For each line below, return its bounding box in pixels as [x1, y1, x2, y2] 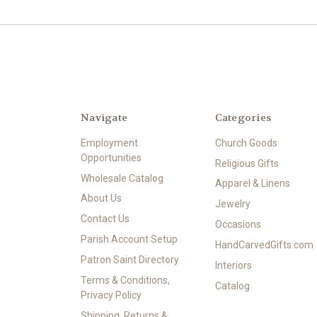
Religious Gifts [214, 157, 279, 169]
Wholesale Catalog [81, 172, 163, 184]
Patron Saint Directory [81, 254, 179, 266]
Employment [81, 137, 138, 149]
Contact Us [81, 213, 129, 225]
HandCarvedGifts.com [214, 239, 313, 251]
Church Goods [214, 137, 277, 149]
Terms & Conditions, [81, 275, 170, 287]
